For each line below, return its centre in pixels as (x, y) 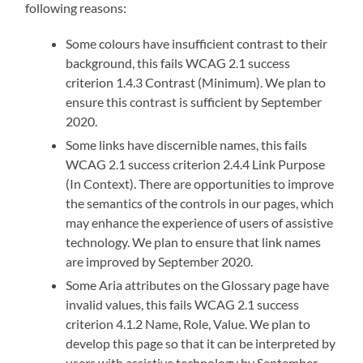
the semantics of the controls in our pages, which (200, 203)
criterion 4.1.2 (106, 323)
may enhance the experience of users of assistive (200, 222)
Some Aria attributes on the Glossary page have (198, 284)
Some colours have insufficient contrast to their (197, 43)
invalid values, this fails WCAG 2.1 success (183, 304)
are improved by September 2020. (160, 261)
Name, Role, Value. (198, 323)
